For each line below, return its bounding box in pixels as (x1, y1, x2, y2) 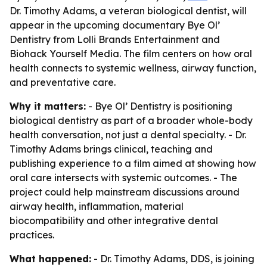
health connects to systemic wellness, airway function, (10, 62, 256, 74)
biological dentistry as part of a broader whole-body (10, 114, 253, 126)
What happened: (10, 253, 91, 265)
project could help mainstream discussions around (10, 186, 240, 198)
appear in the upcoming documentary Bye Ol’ (10, 19, 220, 31)
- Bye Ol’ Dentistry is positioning (86, 100, 232, 112)
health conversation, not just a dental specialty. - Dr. (10, 129, 246, 141)
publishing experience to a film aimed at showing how (10, 157, 256, 169)
